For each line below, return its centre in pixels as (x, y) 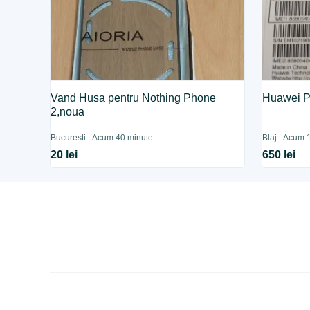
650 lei (279, 155)
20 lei (64, 155)
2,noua (68, 112)
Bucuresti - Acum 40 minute (102, 138)
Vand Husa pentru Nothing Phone (134, 98)
